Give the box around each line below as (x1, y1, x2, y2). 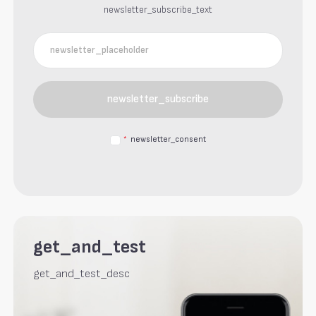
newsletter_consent (130, 134, 206, 144)
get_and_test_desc (32, 267, 130, 281)
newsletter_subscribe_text (104, 4, 212, 16)
